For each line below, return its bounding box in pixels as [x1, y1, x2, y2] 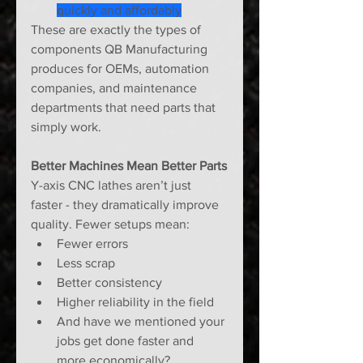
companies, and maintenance [31, 81, 200, 96]
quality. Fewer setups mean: [31, 217, 190, 232]
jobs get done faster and [57, 334, 197, 348]
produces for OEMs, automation [31, 62, 212, 76]
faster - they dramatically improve [31, 198, 222, 212]
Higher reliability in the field [57, 295, 214, 310]
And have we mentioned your [57, 314, 228, 329]
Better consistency [57, 275, 162, 290]
